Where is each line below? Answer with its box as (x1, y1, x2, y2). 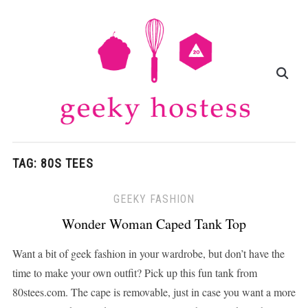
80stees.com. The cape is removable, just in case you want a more (12, 285, 296, 300)
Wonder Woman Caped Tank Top (62, 214, 246, 234)
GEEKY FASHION (113, 192, 195, 206)
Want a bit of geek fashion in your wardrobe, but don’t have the (12, 246, 285, 261)
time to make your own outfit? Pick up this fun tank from (12, 265, 257, 280)
